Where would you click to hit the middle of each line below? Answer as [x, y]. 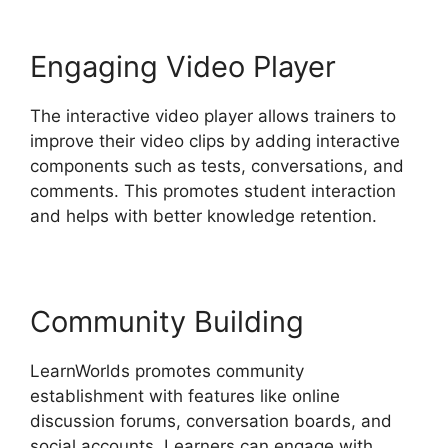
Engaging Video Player [183, 67]
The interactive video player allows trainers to [213, 116]
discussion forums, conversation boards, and [211, 421]
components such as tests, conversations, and [217, 166]
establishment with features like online [185, 396]
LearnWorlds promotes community [167, 371]
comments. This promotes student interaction [213, 191]
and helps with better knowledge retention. [203, 216]
